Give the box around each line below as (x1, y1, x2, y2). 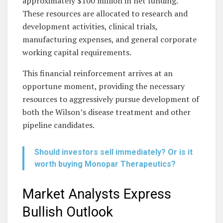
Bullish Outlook (22, 204, 113, 221)
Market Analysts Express (22, 186, 171, 203)
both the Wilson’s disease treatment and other (22, 107, 191, 118)
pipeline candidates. (22, 119, 95, 131)
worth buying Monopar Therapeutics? (34, 159, 176, 169)
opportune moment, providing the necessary (22, 81, 185, 92)
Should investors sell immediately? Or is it (34, 147, 193, 157)
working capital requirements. (22, 47, 131, 58)
